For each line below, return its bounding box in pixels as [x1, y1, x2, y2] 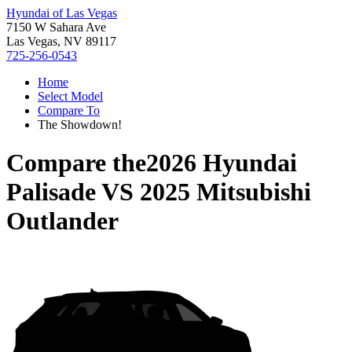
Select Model [38, 90, 103, 103]
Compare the [6, 148, 146, 178]
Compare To [38, 104, 100, 117]
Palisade [6, 178, 96, 207]
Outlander [6, 207, 119, 236]
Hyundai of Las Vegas [6, 6, 117, 20]
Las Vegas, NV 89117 [6, 35, 116, 48]
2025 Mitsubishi [140, 178, 311, 207]
